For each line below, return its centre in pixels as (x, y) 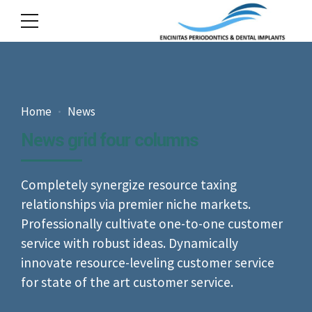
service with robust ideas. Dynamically (130, 243)
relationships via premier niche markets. (136, 204)
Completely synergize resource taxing (129, 185)
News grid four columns (110, 140)
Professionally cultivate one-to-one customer (152, 224)
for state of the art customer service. (127, 282)
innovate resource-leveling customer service (148, 263)
